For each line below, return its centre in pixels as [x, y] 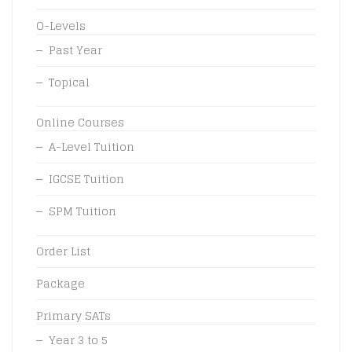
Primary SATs [73, 315]
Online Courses [80, 122]
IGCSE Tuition [86, 178]
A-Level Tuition [92, 146]
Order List [63, 251]
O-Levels [61, 25]
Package [60, 283]
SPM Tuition [82, 211]
